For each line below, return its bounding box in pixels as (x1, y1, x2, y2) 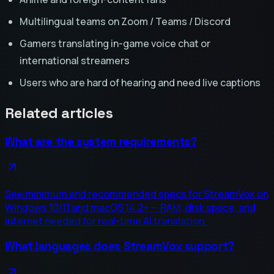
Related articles (5, 103, 113, 122)
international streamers (20, 53, 130, 67)
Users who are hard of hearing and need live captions (20, 75, 261, 89)
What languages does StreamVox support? (5, 239, 234, 254)
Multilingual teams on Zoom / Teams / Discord (20, 14, 231, 28)
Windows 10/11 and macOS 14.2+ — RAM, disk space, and (5, 201, 256, 215)
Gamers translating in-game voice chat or (20, 36, 210, 50)
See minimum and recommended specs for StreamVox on (5, 187, 268, 201)
